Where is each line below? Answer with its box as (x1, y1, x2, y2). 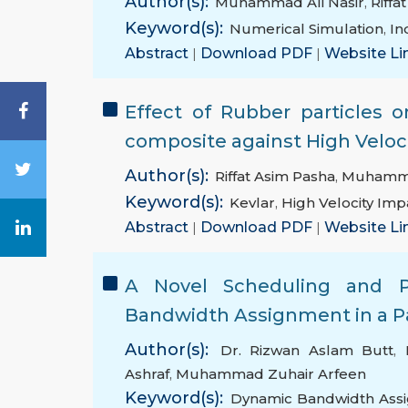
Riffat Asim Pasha (215, 168, 335, 186)
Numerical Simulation (229, 20, 383, 38)
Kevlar (229, 194, 275, 212)
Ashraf (125, 365, 169, 383)
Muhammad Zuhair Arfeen (176, 365, 366, 383)
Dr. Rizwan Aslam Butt (219, 342, 394, 360)
